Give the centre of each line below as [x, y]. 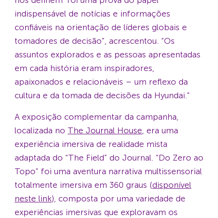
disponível [172, 185]
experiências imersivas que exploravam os [96, 212]
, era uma [160, 130]
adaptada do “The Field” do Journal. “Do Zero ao [109, 157]
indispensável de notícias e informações [92, 13]
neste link [33, 198]
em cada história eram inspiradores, [84, 68]
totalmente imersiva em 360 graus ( [83, 185]
